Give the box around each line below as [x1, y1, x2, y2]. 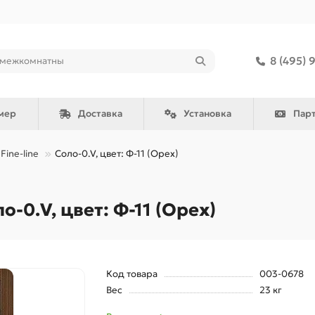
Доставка [77, 108, 122, 120]
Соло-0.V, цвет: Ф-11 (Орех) [55, 148, 179, 160]
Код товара [105, 268, 157, 280]
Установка [184, 108, 232, 120]
